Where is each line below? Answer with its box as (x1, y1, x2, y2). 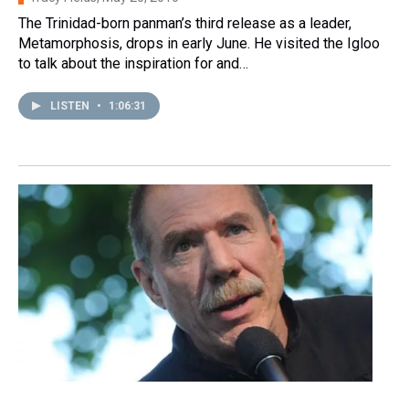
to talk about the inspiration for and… (18, 54, 248, 72)
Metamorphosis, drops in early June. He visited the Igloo (18, 34, 380, 52)
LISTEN (50, 99, 92, 112)
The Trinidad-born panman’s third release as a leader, (18, 14, 351, 32)
